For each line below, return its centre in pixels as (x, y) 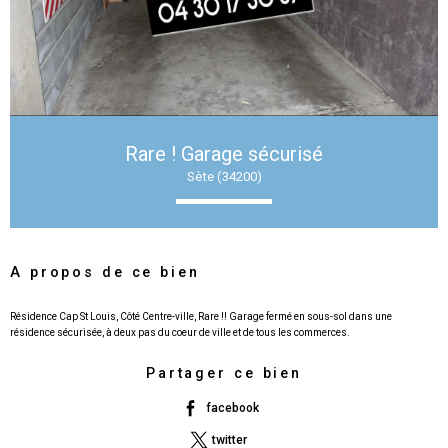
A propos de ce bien (105, 273)
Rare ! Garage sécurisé (224, 154)
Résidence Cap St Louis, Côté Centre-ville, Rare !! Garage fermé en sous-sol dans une (201, 317)
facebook (232, 407)
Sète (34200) (224, 177)
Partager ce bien (224, 374)
